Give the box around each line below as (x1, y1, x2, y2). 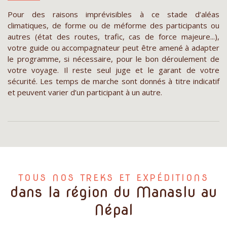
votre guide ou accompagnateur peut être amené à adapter (8, 42, 219, 53)
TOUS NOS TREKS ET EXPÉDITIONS (18, 172, 209, 183)
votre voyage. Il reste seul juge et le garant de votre (8, 64, 219, 75)
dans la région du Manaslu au (10, 182, 217, 201)
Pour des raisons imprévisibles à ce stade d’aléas (8, 9, 219, 19)
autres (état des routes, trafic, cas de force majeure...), (8, 31, 219, 42)
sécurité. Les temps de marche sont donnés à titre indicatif (8, 75, 219, 86)
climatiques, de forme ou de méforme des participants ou (8, 20, 219, 30)
